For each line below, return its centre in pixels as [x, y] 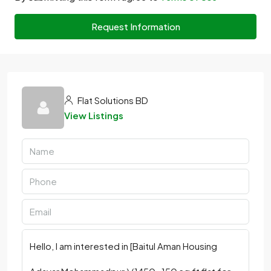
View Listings [94, 115]
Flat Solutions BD [112, 100]
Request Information [135, 26]
